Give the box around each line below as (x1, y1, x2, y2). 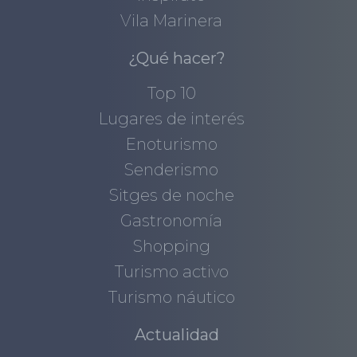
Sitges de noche (108, 186, 234, 206)
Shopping (132, 237, 210, 257)
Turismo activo (114, 262, 229, 282)
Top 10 (147, 84, 196, 104)
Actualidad (134, 325, 219, 345)
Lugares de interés (98, 109, 245, 129)
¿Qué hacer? (127, 49, 226, 69)
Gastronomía (120, 211, 223, 231)
